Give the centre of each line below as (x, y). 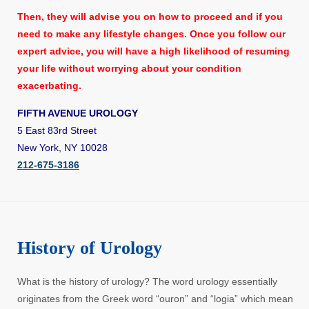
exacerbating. (49, 86)
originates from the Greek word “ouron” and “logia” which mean (155, 299)
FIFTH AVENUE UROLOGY (78, 113)
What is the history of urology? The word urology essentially (147, 282)
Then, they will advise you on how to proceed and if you (150, 17)
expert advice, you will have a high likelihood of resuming (153, 51)
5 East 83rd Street (57, 131)
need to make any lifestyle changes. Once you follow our (151, 34)
